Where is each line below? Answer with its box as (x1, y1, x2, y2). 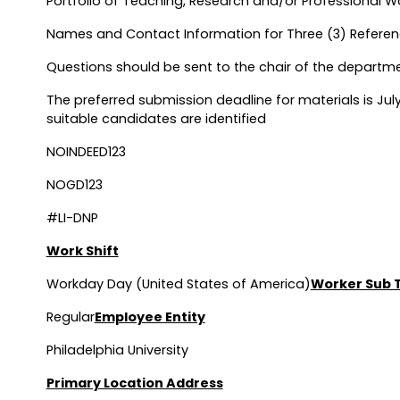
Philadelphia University (46, 341, 188, 360)
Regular (46, 308, 95, 327)
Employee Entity (94, 308, 205, 327)
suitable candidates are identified (46, 110, 266, 129)
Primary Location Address (46, 374, 223, 393)
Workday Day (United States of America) (46, 275, 311, 294)
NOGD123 (46, 176, 103, 195)
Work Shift (46, 242, 119, 261)
